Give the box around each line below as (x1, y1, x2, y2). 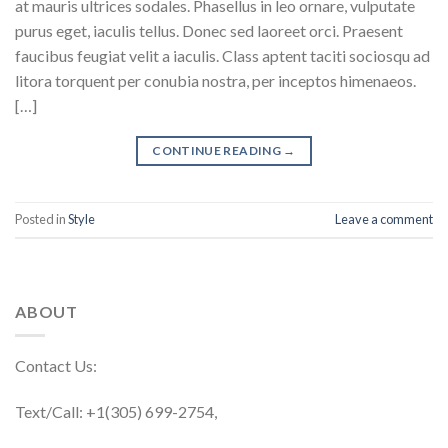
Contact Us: (15, 356, 97, 376)
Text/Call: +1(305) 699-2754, (15, 402, 217, 422)
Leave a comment (335, 211, 433, 228)
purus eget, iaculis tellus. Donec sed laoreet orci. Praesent (15, 20, 403, 40)
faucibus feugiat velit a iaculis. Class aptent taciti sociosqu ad (15, 45, 430, 65)
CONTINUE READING (152, 142, 284, 158)
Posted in (15, 211, 68, 228)
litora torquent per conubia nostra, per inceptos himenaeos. (15, 70, 416, 90)
